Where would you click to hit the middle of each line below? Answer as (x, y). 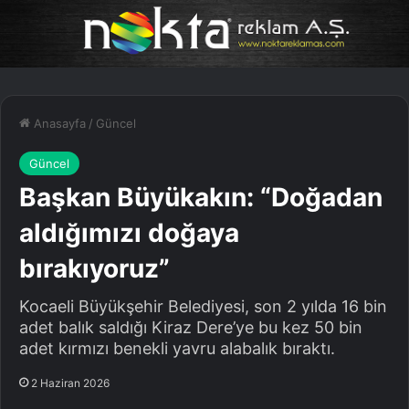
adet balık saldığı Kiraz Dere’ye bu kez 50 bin (191, 328)
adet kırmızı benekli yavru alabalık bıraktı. (177, 349)
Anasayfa (58, 124)
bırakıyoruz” (94, 269)
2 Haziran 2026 (70, 383)
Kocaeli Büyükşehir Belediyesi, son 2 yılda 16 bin (203, 307)
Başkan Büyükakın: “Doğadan (201, 198)
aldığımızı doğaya (129, 233)
